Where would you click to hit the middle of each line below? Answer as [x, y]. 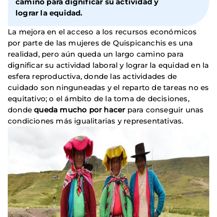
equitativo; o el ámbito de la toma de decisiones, [99, 99]
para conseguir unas [165, 110]
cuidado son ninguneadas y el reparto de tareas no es [108, 88]
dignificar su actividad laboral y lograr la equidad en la [108, 65]
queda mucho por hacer [81, 110]
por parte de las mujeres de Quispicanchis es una [101, 43]
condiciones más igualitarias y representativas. [96, 121]
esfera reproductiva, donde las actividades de [93, 77]
